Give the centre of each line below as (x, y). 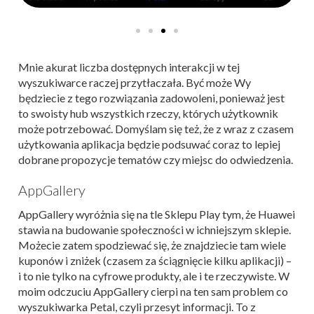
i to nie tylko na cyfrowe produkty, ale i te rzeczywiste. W (154, 276)
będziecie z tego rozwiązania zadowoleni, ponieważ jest (151, 98)
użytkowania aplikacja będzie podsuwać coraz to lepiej (149, 144)
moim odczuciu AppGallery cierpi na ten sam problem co (153, 292)
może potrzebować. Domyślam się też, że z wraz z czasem (156, 129)
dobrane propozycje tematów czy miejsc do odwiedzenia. (156, 160)
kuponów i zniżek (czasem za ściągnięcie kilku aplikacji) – (155, 261)
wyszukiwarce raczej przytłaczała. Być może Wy (135, 83)
